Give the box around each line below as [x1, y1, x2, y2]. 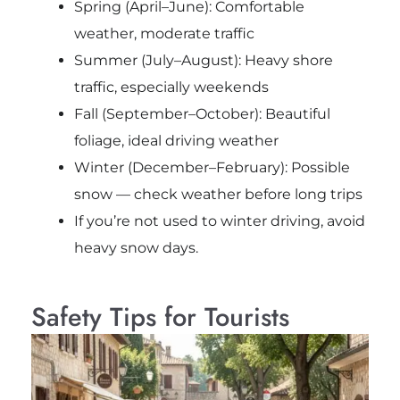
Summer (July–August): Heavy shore [73, 52, 333, 70]
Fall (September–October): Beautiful [73, 105, 330, 123]
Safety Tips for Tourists [30, 298, 289, 337]
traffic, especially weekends [73, 79, 269, 96]
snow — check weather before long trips [73, 186, 362, 204]
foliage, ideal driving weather [73, 132, 279, 150]
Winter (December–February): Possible [73, 159, 350, 177]
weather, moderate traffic [73, 25, 254, 43]
